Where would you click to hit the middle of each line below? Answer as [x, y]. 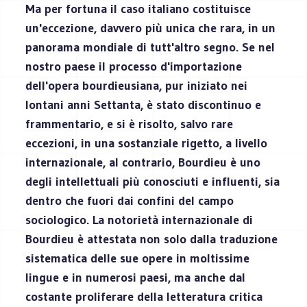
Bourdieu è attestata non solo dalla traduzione [152, 239]
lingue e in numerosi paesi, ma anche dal [136, 277]
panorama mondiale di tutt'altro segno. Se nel [150, 47]
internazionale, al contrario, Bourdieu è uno [143, 162]
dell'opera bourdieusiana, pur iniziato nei [137, 85]
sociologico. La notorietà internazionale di [139, 220]
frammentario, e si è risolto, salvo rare [130, 124]
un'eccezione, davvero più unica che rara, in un [151, 28]
